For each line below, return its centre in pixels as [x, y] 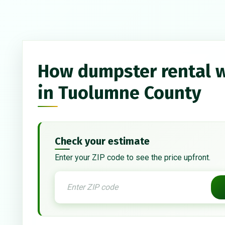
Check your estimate [102, 141]
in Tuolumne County [120, 93]
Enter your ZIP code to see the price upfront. [133, 158]
